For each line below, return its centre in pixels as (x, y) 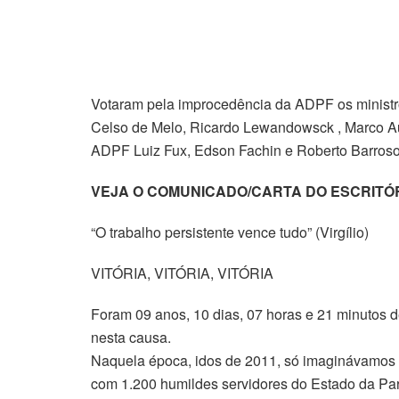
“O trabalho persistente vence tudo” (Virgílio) (230, 232)
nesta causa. (131, 337)
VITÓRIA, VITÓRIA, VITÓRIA (182, 273)
